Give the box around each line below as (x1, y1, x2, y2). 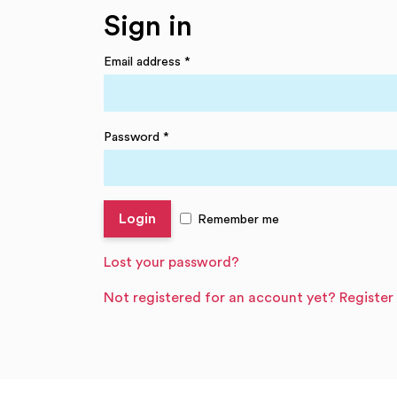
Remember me (198, 213, 279, 226)
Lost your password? (104, 255, 239, 269)
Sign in (104, 12, 192, 41)
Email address (104, 55, 184, 68)
